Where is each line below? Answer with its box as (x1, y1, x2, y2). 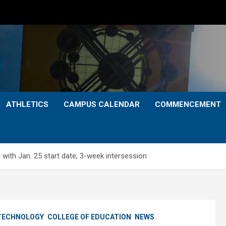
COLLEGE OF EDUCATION (47, 213, 131, 221)
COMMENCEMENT (155, 100, 221, 109)
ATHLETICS (6, 100, 48, 109)
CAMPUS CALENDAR (64, 100, 140, 109)
